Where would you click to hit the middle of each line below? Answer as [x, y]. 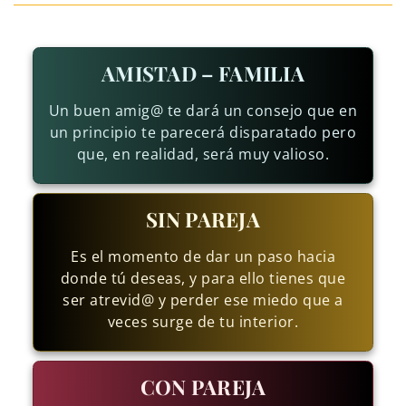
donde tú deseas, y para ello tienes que [203, 279]
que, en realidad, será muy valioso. [203, 155]
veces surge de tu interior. [203, 322]
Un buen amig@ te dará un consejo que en [203, 111]
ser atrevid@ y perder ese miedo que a [203, 300]
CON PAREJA [203, 387]
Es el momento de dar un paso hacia [203, 257]
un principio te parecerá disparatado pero [203, 133]
